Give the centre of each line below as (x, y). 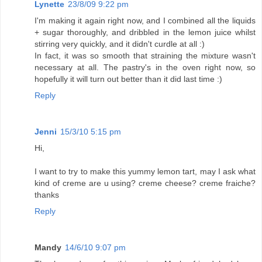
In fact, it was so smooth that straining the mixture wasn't (145, 56)
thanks (47, 195)
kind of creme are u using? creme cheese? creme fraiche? (145, 183)
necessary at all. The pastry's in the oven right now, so (145, 68)
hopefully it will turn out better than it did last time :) (128, 79)
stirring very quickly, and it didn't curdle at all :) (120, 44)
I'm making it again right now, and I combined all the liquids (145, 21)
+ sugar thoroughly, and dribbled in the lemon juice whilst (145, 32)
